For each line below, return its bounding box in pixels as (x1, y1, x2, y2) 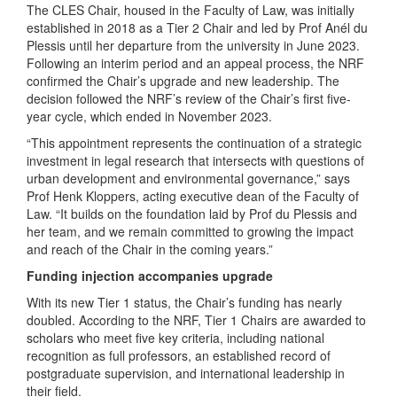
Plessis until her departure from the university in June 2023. (27, 36, 360, 54)
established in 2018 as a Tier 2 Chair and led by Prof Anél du (27, 19, 368, 36)
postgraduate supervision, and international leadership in (27, 364, 345, 382)
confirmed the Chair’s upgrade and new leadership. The (27, 72, 339, 90)
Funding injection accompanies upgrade (27, 267, 273, 284)
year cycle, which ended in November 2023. (27, 107, 272, 125)
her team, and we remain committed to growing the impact (27, 222, 354, 240)
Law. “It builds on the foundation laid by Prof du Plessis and (27, 205, 357, 222)
